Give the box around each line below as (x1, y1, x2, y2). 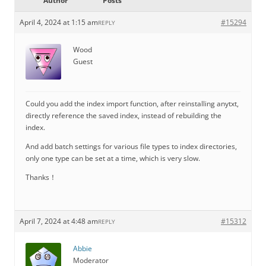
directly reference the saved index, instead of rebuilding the (26, 110, 221, 121)
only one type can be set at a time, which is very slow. (26, 153, 200, 163)
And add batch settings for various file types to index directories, (26, 141, 237, 151)
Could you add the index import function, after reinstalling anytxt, (26, 99, 239, 109)
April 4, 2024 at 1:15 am (20, 17, 98, 27)
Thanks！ (26, 172, 56, 182)
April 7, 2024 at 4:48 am (20, 216, 98, 226)
